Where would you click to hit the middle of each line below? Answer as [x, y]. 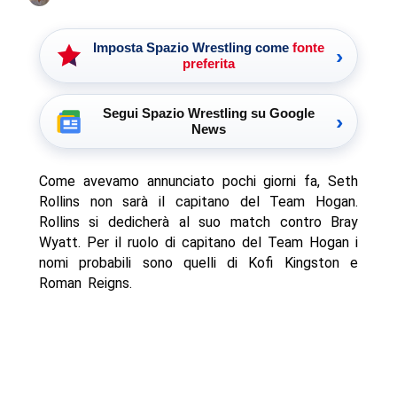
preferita [208, 64]
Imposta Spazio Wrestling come [192, 48]
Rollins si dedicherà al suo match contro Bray [198, 222]
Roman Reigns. [85, 284]
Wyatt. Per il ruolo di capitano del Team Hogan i [198, 243]
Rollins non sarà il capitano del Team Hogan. [198, 202]
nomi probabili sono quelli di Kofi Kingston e [198, 263]
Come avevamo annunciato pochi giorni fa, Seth [198, 182]
